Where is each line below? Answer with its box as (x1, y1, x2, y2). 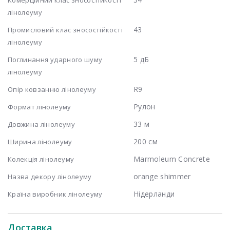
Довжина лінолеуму (8, 119, 75, 129)
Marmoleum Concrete (133, 154, 210, 164)
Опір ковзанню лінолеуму (8, 84, 97, 94)
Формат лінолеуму (8, 102, 71, 111)
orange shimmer (133, 171, 191, 181)
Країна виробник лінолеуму (8, 189, 103, 199)
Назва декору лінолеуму (8, 171, 92, 181)
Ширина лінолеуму (8, 137, 72, 146)
